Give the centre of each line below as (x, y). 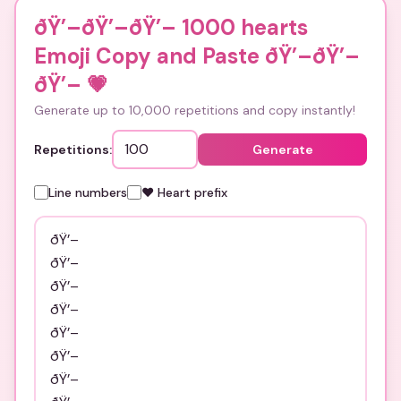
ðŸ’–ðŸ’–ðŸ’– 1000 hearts (171, 27)
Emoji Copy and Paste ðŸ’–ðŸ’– (197, 56)
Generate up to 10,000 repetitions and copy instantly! (195, 110)
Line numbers (88, 192)
